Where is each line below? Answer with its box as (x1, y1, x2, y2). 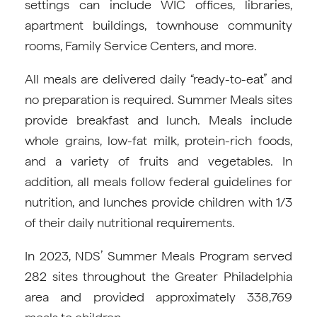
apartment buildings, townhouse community (25, 18, 292, 33)
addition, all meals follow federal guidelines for (25, 174, 292, 189)
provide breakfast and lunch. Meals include (25, 113, 292, 127)
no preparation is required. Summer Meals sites (25, 92, 292, 107)
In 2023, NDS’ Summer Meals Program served (25, 248, 292, 263)
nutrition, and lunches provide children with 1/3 (25, 195, 292, 209)
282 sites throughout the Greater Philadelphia (25, 269, 292, 284)
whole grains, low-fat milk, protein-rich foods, (25, 133, 292, 148)
